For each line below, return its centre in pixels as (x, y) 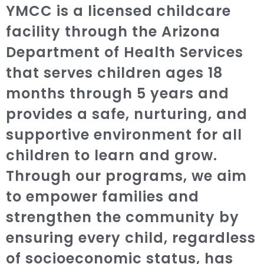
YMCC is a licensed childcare (118, 11)
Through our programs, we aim (126, 176)
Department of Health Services (125, 52)
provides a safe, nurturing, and (127, 114)
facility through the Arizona (113, 32)
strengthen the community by (123, 217)
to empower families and (103, 197)
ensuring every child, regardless (131, 238)
